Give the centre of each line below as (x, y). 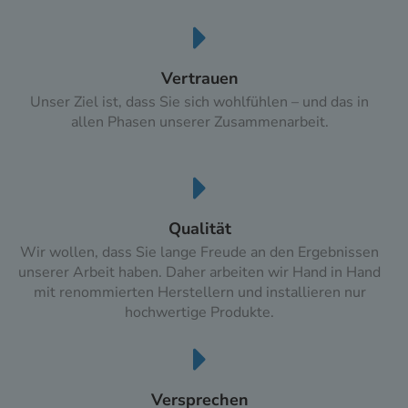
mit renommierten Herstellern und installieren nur (199, 293)
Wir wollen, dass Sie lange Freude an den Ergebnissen (199, 253)
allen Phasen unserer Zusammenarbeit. (199, 122)
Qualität (199, 229)
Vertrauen (199, 79)
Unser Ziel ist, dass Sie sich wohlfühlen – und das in (199, 102)
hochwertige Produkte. (199, 313)
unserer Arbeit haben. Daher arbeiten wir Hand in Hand (199, 273)
